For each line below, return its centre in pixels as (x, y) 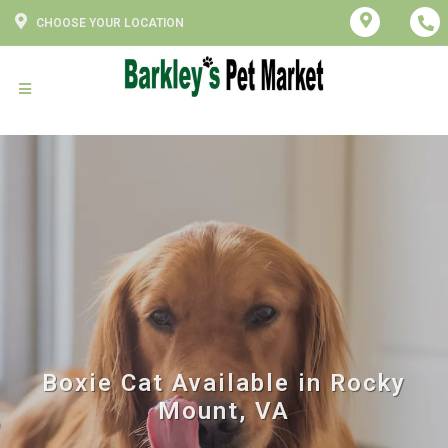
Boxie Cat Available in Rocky (224, 382)
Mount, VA (224, 410)
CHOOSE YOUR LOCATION (110, 23)
